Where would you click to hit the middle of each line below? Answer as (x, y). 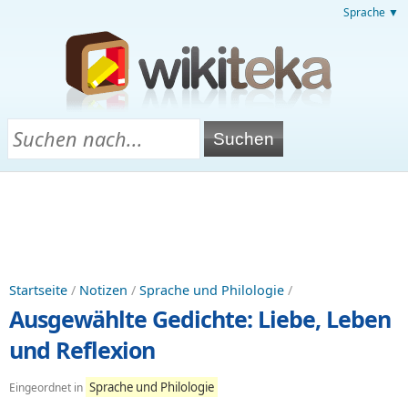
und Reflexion (82, 350)
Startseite (38, 290)
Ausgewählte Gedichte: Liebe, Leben (200, 319)
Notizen (103, 290)
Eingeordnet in (47, 388)
